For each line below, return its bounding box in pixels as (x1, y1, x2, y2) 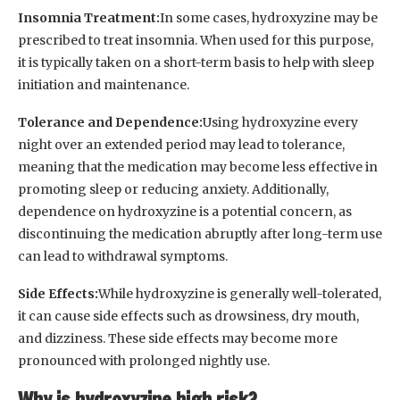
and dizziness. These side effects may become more (18, 330, 337, 347)
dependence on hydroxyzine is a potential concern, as (18, 204, 352, 221)
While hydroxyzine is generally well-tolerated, (98, 286, 381, 303)
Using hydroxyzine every (203, 114, 358, 131)
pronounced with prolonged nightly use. (18, 353, 270, 370)
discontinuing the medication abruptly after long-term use (18, 226, 382, 243)
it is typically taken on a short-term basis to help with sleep (18, 54, 374, 71)
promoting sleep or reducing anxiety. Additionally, (18, 181, 329, 198)
